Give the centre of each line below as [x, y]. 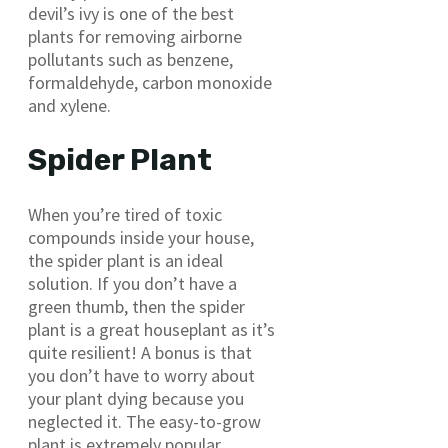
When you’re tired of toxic [125, 215]
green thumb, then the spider [136, 307]
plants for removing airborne [135, 37]
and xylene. [69, 106]
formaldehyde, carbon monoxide [150, 83]
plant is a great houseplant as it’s [151, 330]
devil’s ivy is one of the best [131, 14]
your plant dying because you [136, 399]
